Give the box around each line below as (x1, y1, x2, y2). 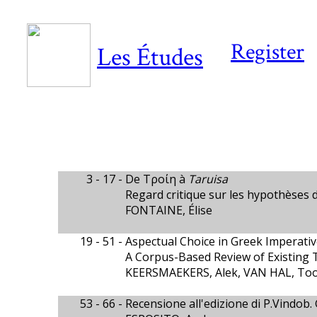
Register (231, 38, 304, 67)
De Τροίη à (125, 171, 188, 187)
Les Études (97, 41, 203, 74)
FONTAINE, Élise (125, 202, 212, 218)
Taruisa (188, 171, 228, 187)
